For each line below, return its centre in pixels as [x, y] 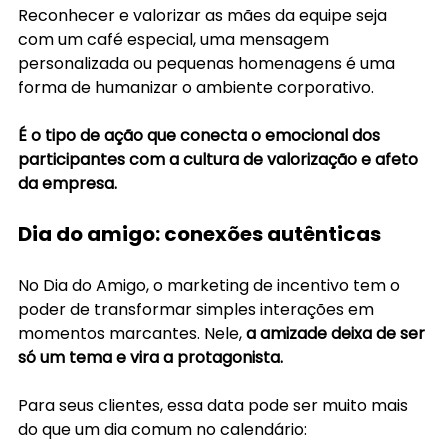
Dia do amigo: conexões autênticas [199, 233]
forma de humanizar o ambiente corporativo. [196, 87]
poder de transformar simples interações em [198, 309]
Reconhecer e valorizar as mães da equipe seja [204, 15]
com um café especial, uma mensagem [175, 39]
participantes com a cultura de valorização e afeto [220, 159]
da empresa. [67, 183]
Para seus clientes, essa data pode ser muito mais [215, 405]
